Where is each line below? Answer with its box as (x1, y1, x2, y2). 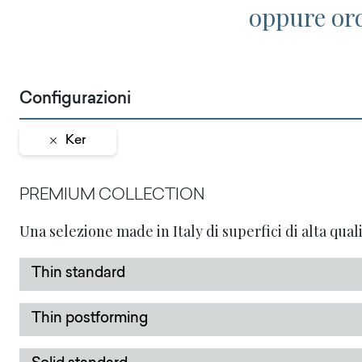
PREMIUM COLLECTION (19, 187, 204, 204)
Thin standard (32, 267, 125, 281)
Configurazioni (19, 91, 131, 107)
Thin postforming (32, 312, 148, 326)
